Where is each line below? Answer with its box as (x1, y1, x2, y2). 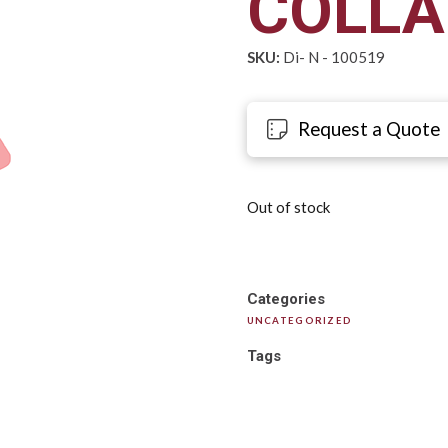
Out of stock (246, 198, 330, 217)
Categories (246, 289, 325, 308)
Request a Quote (298, 117, 441, 141)
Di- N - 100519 (279, 48, 385, 67)
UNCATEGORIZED (246, 314, 353, 326)
